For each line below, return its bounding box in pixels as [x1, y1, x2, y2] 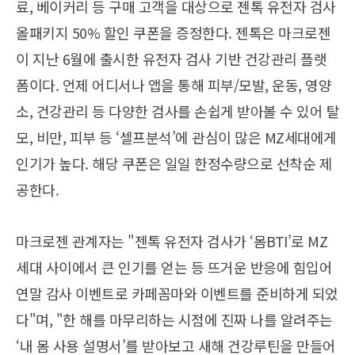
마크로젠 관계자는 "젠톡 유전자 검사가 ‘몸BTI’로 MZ [16, 231, 327, 252]
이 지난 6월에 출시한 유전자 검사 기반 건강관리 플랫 [16, 48, 326, 70]
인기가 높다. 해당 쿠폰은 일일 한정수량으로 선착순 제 [16, 153, 332, 174]
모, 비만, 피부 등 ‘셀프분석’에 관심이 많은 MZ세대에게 [16, 127, 337, 148]
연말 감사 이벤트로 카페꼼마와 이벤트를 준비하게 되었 [16, 283, 338, 304]
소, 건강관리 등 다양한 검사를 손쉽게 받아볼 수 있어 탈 [16, 101, 339, 122]
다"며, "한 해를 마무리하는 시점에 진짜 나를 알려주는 [16, 309, 333, 330]
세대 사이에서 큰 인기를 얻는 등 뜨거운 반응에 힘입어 [16, 257, 332, 278]
